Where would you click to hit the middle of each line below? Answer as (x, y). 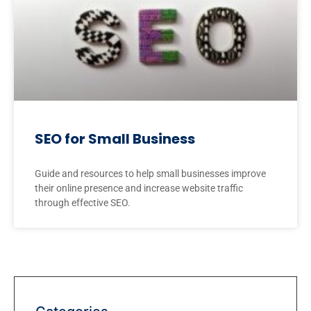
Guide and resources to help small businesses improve (150, 173)
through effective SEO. (83, 202)
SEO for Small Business (115, 138)
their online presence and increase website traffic (139, 188)
